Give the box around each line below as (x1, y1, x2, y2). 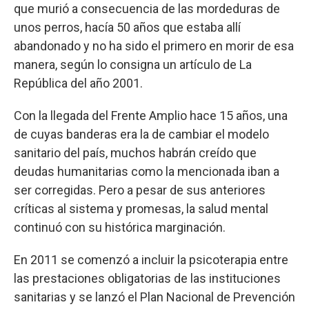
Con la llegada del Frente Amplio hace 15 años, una (14, 108, 288, 123)
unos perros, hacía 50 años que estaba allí (14, 20, 241, 34)
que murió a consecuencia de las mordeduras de (14, 1, 280, 16)
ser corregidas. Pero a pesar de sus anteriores (14, 183, 266, 197)
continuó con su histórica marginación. (14, 220, 226, 235)
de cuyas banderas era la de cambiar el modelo (14, 127, 269, 141)
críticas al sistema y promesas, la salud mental (14, 201, 268, 216)
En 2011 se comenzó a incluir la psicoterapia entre (14, 252, 288, 267)
